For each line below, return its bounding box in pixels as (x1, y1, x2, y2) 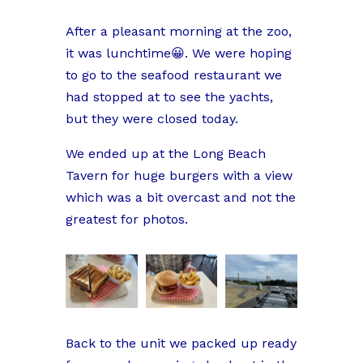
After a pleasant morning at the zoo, (65, 23, 292, 39)
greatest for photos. (65, 211, 188, 227)
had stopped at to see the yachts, (65, 88, 273, 105)
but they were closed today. (65, 110, 238, 126)
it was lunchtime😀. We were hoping (65, 45, 292, 61)
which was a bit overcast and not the (65, 189, 296, 205)
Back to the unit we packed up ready (65, 335, 297, 352)
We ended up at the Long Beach (65, 145, 266, 161)
